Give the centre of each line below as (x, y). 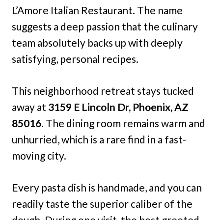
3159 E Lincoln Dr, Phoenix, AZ (118, 107)
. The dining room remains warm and (123, 123)
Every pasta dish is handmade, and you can (107, 188)
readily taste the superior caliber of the (102, 204)
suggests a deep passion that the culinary (105, 27)
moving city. (39, 156)
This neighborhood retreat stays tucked (103, 91)
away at (30, 107)
